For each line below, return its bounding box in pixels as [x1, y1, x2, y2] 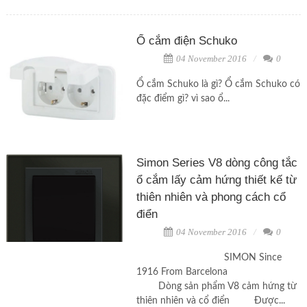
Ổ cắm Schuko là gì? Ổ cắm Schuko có [136, 79, 300, 90]
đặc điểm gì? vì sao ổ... [136, 94, 230, 104]
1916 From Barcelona [136, 267, 299, 278]
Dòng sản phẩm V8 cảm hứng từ [136, 282, 297, 292]
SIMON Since [136, 253, 282, 263]
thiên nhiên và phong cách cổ [136, 191, 286, 204]
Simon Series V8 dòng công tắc [136, 156, 297, 170]
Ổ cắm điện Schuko [136, 34, 237, 48]
